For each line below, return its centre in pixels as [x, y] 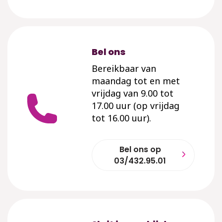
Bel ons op [140, 149]
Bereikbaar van [124, 68]
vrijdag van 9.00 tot [133, 93]
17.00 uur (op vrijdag [136, 105]
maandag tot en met [136, 81]
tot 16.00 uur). [121, 118]
